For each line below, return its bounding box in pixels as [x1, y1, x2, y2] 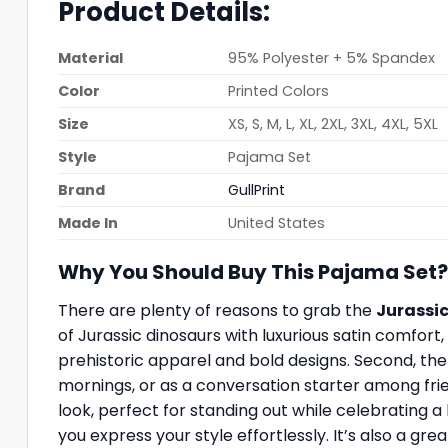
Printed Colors [228, 80, 330, 101]
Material [58, 47, 123, 68]
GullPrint [228, 179, 286, 200]
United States [228, 212, 326, 233]
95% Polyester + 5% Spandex [228, 47, 436, 68]
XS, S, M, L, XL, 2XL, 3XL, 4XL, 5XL [228, 113, 439, 134]
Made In [58, 212, 118, 233]
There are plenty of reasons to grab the [58, 298, 376, 322]
